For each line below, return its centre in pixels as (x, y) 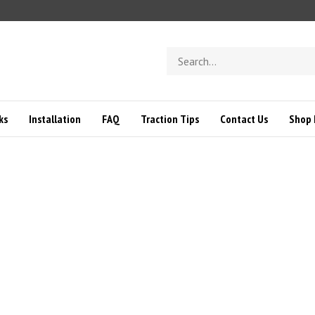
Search (181, 53)
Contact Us (244, 119)
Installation (54, 119)
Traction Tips (169, 119)
